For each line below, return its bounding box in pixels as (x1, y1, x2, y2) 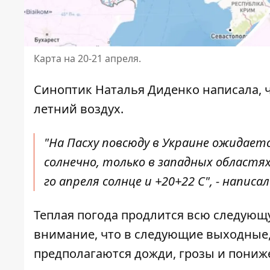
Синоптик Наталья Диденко (34, 81, 199, 98)
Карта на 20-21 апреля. (34, 52, 141, 66)
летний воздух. (34, 101, 124, 118)
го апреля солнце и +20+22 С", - (44, 173, 222, 190)
